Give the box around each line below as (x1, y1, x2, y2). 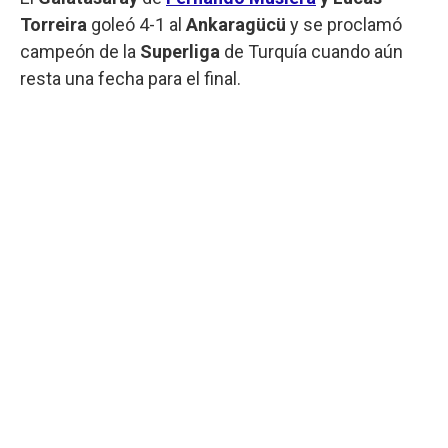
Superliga (136, 40, 224, 62)
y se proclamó (286, 13, 402, 35)
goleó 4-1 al (91, 13, 186, 35)
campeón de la (20, 40, 136, 62)
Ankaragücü (186, 13, 286, 35)
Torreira (20, 13, 91, 35)
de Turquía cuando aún (224, 40, 403, 62)
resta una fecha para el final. (20, 67, 241, 89)
